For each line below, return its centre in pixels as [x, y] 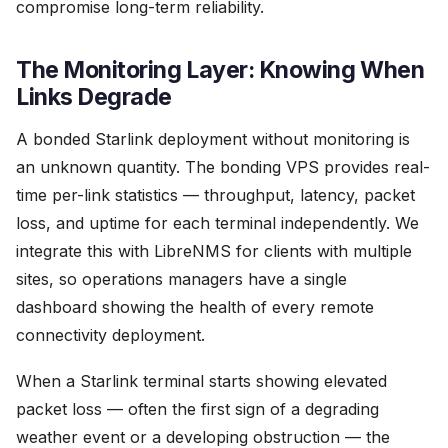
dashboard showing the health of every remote [195, 307]
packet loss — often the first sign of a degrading [197, 409]
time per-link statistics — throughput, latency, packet [215, 195]
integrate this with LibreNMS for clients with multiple [214, 251]
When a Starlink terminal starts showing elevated [201, 381]
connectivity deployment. [110, 335]
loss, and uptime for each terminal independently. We [217, 223]
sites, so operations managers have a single [181, 279]
